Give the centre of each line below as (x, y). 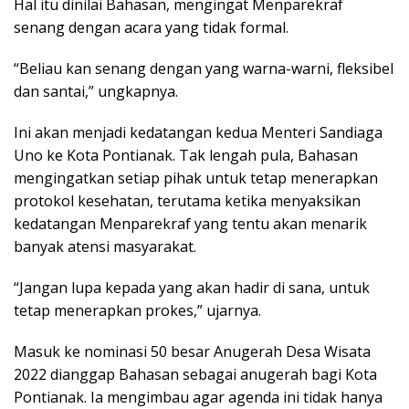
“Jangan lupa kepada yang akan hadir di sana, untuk (192, 288)
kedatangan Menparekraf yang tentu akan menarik (190, 224)
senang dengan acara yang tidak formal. (151, 28)
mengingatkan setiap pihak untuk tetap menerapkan (196, 178)
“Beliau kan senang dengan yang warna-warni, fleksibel (204, 69)
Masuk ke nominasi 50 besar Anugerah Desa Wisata (192, 352)
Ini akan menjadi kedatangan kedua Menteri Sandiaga (198, 133)
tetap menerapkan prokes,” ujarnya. (137, 311)
